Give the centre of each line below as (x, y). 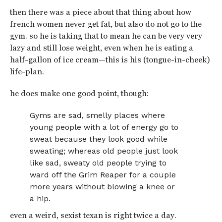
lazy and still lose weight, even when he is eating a (101, 48)
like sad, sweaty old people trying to (98, 163)
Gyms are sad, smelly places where (98, 115)
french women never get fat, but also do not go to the (106, 24)
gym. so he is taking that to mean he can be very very (106, 36)
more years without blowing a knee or (103, 187)
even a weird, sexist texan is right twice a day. (93, 215)
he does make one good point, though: (79, 93)
